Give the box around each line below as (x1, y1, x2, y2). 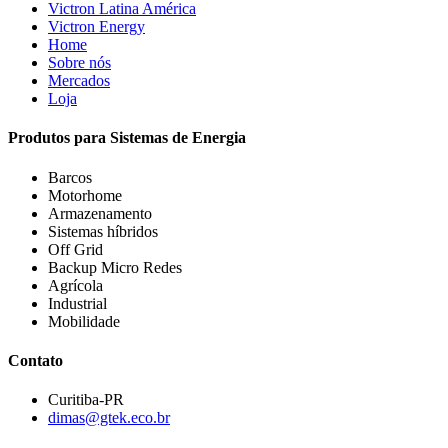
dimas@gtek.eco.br (48, 409, 170, 427)
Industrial (48, 294, 111, 312)
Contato (8, 351, 63, 369)
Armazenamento (48, 204, 152, 222)
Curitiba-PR (48, 391, 124, 409)
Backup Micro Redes (48, 258, 182, 276)
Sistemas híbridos (48, 222, 158, 240)
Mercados (48, 72, 110, 89)
